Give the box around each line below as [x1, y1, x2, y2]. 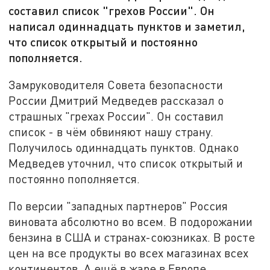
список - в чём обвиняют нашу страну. [8, 124, 214, 139]
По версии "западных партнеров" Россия [8, 199, 228, 213]
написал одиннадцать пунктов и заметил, [8, 19, 246, 34]
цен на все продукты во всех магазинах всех [8, 246, 249, 260]
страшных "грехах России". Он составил [8, 108, 224, 123]
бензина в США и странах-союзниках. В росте [8, 230, 256, 245]
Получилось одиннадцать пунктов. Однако [8, 140, 239, 154]
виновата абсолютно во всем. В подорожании [8, 215, 253, 229]
